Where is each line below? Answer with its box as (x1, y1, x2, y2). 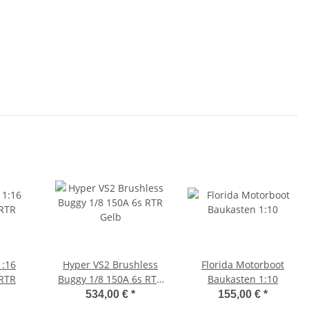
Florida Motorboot (201, 258, 284, 272)
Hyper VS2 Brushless (63, 258, 158, 272)
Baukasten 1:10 (208, 272, 278, 286)
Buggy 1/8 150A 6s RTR (58, 272, 163, 286)
